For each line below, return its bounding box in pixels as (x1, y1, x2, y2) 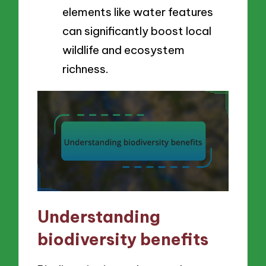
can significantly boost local (62, 24, 211, 39)
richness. (62, 62, 109, 77)
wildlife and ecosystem (62, 43, 185, 58)
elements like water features (62, 5, 213, 20)
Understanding (37, 206, 161, 227)
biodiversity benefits (37, 229, 209, 250)
